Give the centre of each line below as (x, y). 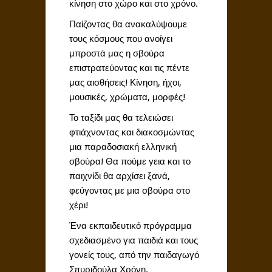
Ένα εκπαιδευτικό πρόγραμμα (130, 226)
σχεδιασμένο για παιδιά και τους (134, 241)
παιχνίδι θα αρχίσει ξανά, (119, 176)
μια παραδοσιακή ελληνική (123, 147)
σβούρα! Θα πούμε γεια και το (131, 162)
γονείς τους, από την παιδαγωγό (134, 255)
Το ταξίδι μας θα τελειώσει (121, 118)
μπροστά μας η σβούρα (117, 54)
